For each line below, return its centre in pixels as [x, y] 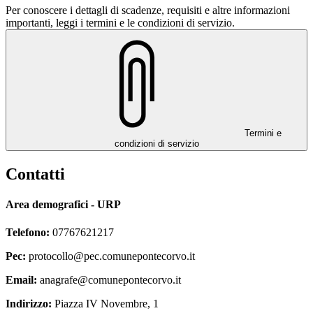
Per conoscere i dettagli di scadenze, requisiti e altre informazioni [148, 10]
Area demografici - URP [63, 205]
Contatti [35, 174]
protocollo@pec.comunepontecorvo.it [110, 256]
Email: [21, 279]
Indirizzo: [29, 303]
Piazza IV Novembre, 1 [105, 303]
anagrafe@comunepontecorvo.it [109, 279]
